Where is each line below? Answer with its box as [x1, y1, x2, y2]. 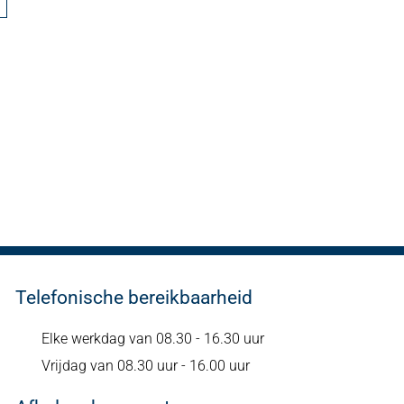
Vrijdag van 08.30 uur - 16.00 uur [41, 356, 250, 374]
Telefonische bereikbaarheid [14, 286, 252, 308]
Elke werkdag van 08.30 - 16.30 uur [41, 329, 264, 347]
